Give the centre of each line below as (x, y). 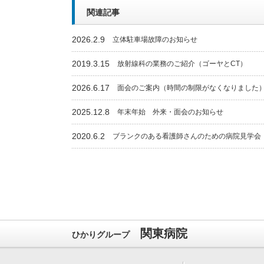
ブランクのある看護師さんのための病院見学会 (187, 136)
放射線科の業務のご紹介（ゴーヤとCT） (182, 64)
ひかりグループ (101, 235)
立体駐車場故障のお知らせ (155, 40)
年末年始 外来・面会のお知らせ (170, 112)
